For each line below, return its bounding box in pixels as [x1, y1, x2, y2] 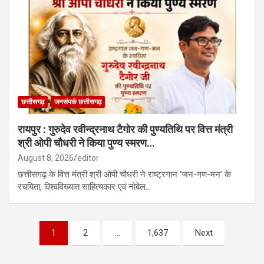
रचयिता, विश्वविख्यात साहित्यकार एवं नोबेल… [18, 181, 151, 192]
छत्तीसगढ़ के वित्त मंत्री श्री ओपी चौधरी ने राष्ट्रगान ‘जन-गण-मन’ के [18, 169, 231, 180]
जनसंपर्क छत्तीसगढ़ [54, 97, 101, 106]
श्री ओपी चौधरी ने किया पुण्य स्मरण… [18, 136, 155, 149]
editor [77, 153, 99, 163]
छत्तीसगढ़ [21, 97, 44, 106]
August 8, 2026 [18, 153, 74, 163]
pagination [8, 239, 79, 257]
